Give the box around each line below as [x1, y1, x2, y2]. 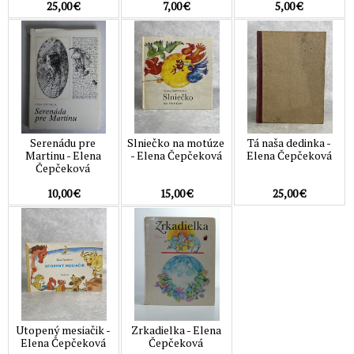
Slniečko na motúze [127, 135, 225, 151]
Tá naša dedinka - [247, 135, 331, 151]
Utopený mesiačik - [15, 322, 111, 337]
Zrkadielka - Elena [130, 322, 221, 337]
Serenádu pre [30, 135, 96, 151]
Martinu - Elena [24, 148, 101, 164]
